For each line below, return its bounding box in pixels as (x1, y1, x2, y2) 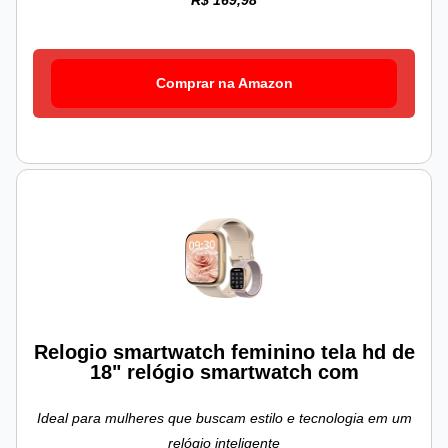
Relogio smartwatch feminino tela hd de (33, 341, 415, 364)
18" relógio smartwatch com (89, 361, 359, 384)
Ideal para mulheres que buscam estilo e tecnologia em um (36, 410, 412, 427)
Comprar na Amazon (155, 75, 293, 92)
